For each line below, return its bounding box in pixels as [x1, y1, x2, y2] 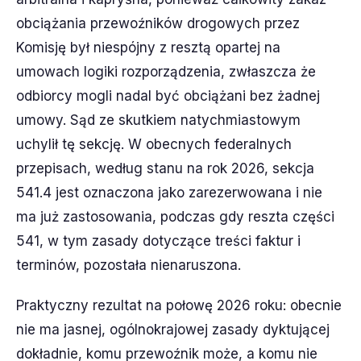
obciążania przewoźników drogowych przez [16, 15, 300, 31]
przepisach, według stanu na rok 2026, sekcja [16, 160, 314, 176]
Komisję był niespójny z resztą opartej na [16, 39, 280, 56]
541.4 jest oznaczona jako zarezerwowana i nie [16, 184, 322, 201]
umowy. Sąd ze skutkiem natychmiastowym [16, 111, 301, 128]
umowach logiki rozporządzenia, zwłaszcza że [16, 63, 316, 80]
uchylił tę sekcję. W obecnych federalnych [16, 135, 292, 152]
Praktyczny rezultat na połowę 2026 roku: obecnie [16, 297, 342, 313]
